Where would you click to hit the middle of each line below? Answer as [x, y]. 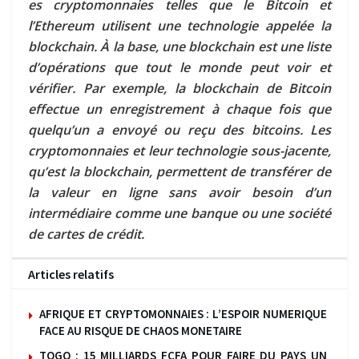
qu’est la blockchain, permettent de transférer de [179, 171]
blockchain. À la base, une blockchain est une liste [179, 46]
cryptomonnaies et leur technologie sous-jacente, [179, 150]
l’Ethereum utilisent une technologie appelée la [179, 25]
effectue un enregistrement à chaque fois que [179, 109]
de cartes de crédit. [86, 234]
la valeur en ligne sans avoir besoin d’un [179, 192]
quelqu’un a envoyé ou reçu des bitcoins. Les [179, 129]
